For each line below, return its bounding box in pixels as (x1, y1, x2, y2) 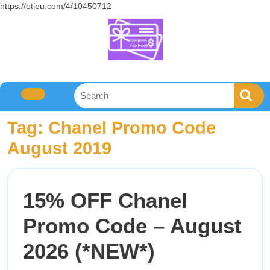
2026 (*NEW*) (23, 239, 155, 263)
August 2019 (7, 139, 111, 158)
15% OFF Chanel (23, 189, 187, 212)
